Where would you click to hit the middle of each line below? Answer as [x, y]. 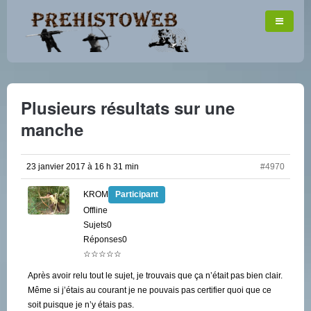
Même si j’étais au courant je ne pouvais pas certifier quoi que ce [150, 290]
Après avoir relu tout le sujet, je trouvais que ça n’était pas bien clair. [155, 276]
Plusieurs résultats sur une [128, 108]
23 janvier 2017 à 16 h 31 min [83, 167]
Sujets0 [98, 225]
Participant [137, 194]
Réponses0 [105, 239]
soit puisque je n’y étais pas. [81, 305]
